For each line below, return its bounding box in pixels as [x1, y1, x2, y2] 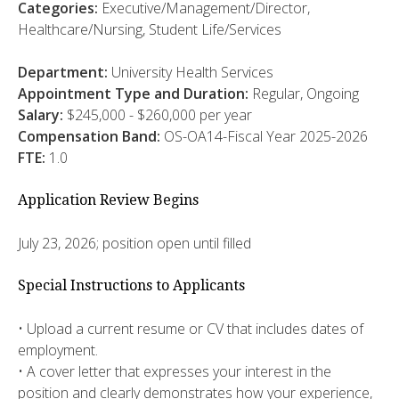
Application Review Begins [18, 191, 199, 208]
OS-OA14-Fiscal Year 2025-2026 [164, 126, 368, 146]
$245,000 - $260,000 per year [67, 104, 252, 125]
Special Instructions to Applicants [18, 276, 245, 294]
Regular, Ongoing [252, 83, 359, 103]
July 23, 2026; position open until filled [18, 232, 251, 253]
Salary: [18, 104, 67, 125]
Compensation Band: [18, 126, 164, 146]
